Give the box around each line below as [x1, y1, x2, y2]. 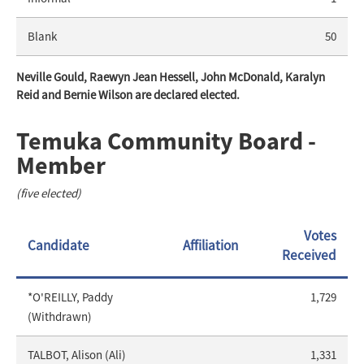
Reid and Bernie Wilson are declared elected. [16, 87, 240, 103]
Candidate [28, 236, 89, 255]
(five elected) [16, 185, 81, 201]
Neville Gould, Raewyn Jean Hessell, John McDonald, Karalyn [16, 69, 325, 85]
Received [282, 246, 336, 265]
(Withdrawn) [28, 309, 92, 325]
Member [16, 149, 106, 181]
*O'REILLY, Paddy [28, 289, 113, 305]
